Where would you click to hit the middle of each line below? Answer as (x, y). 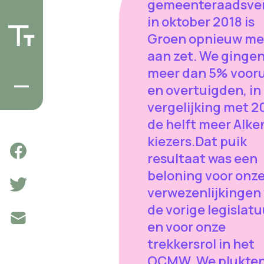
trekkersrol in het (201, 244)
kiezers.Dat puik (197, 142)
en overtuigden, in (204, 90)
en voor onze (186, 227)
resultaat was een (202, 159)
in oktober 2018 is (201, 22)
